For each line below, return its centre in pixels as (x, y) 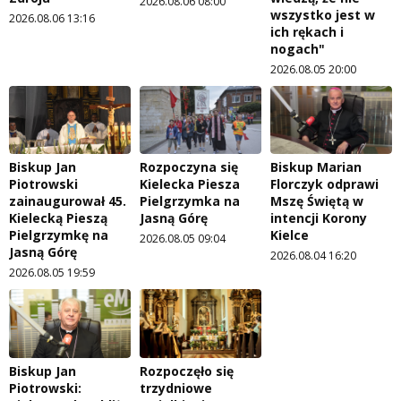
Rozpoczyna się (189, 167)
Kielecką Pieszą (58, 218)
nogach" (298, 48)
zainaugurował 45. (68, 201)
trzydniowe (176, 388)
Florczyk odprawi (324, 184)
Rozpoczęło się (187, 371)
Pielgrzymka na (190, 201)
